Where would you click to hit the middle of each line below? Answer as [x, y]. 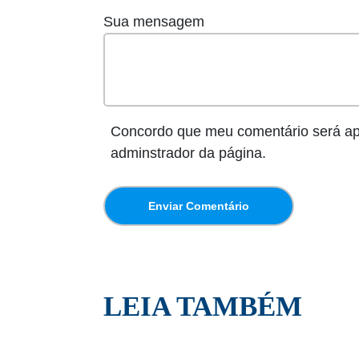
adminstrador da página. [188, 153]
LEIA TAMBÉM [203, 307]
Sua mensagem [154, 22]
